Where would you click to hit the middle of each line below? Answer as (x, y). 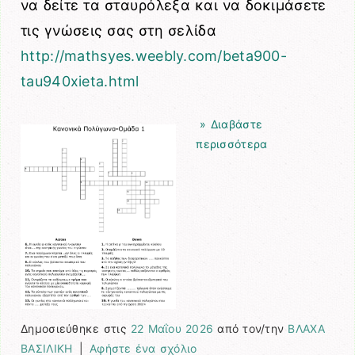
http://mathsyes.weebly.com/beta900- (154, 55)
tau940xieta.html (80, 81)
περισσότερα (232, 144)
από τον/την (251, 329)
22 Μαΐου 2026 (172, 329)
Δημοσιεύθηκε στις (76, 329)
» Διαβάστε (229, 124)
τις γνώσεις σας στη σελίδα (118, 30)
